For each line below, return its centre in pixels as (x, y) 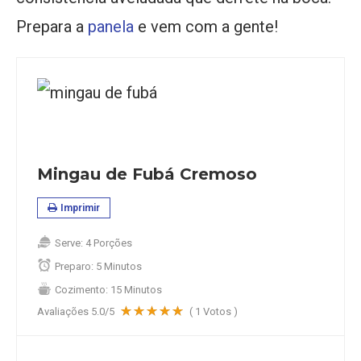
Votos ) (219, 312)
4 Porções (109, 243)
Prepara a (52, 27)
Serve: (69, 243)
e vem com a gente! (206, 27)
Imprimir (80, 208)
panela (111, 27)
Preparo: (74, 267)
